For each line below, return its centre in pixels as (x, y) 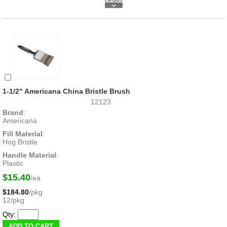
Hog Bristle (20, 142)
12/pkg (13, 200)
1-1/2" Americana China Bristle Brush (66, 91)
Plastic (13, 163)
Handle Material (29, 155)
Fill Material (23, 134)
